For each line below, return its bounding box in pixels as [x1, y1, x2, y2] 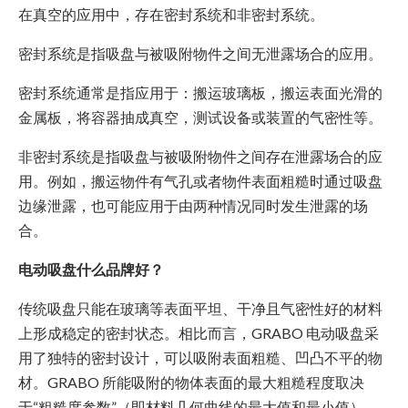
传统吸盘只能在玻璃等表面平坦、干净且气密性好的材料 [18, 300, 382, 318]
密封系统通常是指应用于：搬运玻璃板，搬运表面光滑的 [18, 84, 382, 102]
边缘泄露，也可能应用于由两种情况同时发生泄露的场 [18, 197, 368, 215]
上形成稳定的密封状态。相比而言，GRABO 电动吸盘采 [18, 324, 379, 342]
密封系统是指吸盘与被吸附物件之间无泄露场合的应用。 [18, 45, 382, 63]
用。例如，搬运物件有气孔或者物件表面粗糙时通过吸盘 [18, 172, 382, 190]
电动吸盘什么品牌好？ [18, 260, 164, 279]
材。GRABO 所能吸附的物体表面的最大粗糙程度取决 [18, 373, 364, 392]
